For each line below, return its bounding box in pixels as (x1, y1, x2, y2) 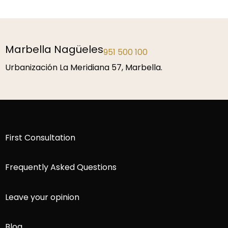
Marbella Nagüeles (5, 42, 103, 56)
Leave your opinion (5, 191, 79, 203)
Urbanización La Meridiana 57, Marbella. (5, 61, 162, 73)
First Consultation (5, 131, 75, 144)
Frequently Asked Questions (5, 161, 117, 174)
